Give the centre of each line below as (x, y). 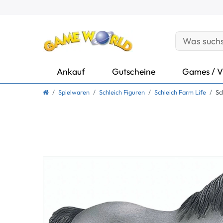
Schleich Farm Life (180, 92)
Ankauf (71, 71)
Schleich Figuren (122, 92)
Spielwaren (74, 92)
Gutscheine (134, 71)
